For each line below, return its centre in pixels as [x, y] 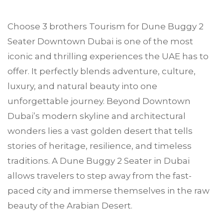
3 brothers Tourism [84, 26]
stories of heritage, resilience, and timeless [100, 146]
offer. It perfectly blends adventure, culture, [102, 71]
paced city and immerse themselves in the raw [109, 191]
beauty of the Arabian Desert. [70, 206]
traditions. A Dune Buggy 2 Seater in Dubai [100, 161]
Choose [25, 26]
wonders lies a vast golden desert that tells [100, 131]
